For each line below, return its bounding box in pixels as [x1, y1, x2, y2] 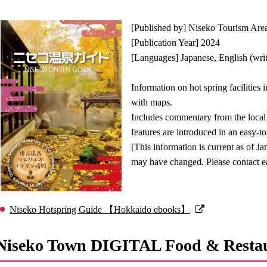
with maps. [131, 97, 173, 107]
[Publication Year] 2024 [131, 37, 221, 48]
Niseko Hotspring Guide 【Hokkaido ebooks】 [10, 204, 191, 215]
